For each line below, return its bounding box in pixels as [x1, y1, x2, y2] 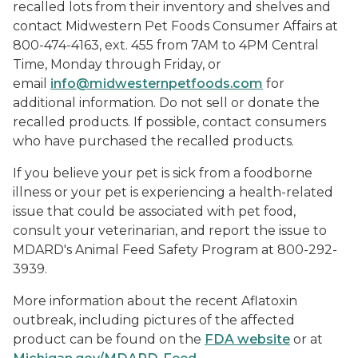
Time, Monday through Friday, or [13, 57, 221, 72]
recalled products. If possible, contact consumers [13, 114, 326, 129]
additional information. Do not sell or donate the [13, 95, 320, 110]
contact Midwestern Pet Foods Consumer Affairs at [13, 18, 338, 34]
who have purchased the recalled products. [13, 133, 294, 149]
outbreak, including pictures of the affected [13, 312, 295, 328]
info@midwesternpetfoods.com [50, 76, 263, 91]
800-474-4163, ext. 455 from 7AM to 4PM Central [13, 38, 319, 53]
